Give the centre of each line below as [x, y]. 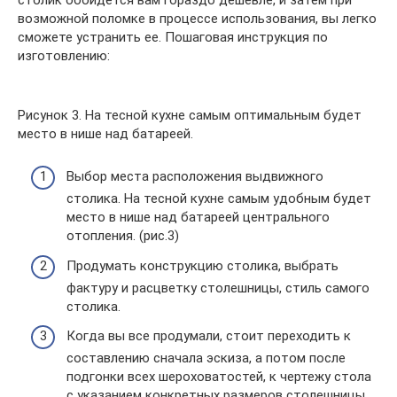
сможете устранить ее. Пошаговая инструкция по [173, 37]
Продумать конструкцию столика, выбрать [202, 265]
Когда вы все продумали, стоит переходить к [209, 336]
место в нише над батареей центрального [198, 218]
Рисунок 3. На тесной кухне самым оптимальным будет [190, 115]
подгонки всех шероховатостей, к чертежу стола [219, 377]
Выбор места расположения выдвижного [195, 177]
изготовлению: [64, 55]
